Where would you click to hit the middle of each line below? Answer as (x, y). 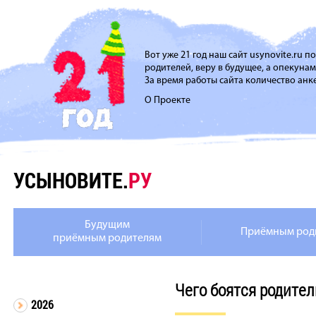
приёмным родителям (107, 238)
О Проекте (168, 101)
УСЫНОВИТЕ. (71, 180)
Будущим (107, 225)
